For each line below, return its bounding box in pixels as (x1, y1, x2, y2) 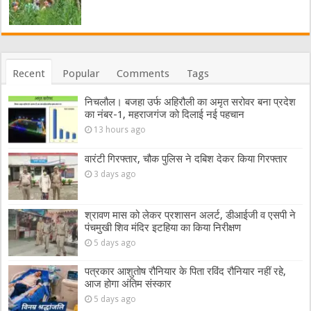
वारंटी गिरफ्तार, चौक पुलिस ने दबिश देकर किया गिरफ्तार (85, 152, 288, 165)
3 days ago (94, 169, 137, 179)
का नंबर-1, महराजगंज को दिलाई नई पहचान (85, 108, 245, 121)
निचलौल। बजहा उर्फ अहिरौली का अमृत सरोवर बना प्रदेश (85, 96, 296, 109)
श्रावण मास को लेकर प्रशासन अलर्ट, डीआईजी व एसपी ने (85, 208, 296, 221)
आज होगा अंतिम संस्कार (85, 277, 172, 290)
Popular (62, 67, 100, 81)
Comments (117, 67, 170, 81)
